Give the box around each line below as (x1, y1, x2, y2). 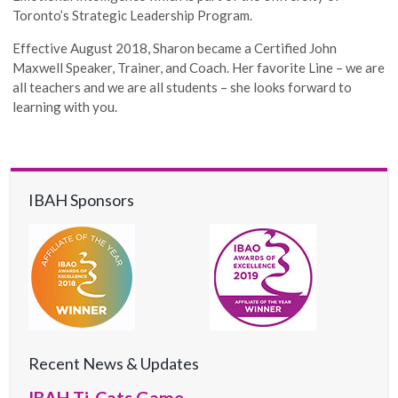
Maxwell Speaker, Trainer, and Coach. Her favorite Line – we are (12, 59, 386, 76)
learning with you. (12, 98, 118, 115)
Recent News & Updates (28, 353, 200, 373)
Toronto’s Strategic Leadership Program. (12, 6, 253, 23)
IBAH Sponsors (28, 189, 135, 210)
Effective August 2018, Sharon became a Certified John (12, 39, 338, 56)
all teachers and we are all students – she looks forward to (12, 78, 353, 95)
